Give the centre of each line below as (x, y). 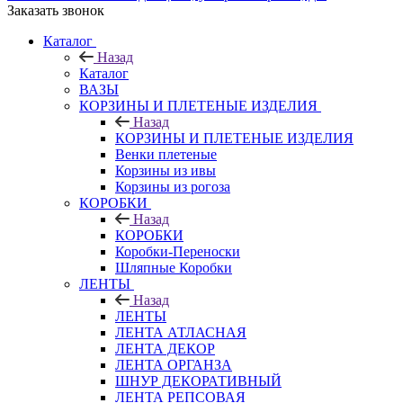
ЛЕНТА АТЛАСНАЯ (181, 332)
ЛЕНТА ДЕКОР (165, 348)
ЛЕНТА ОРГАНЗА (174, 364)
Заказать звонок (56, 10)
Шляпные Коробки (174, 267)
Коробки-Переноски (178, 251)
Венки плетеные (166, 154)
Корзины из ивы (166, 170)
